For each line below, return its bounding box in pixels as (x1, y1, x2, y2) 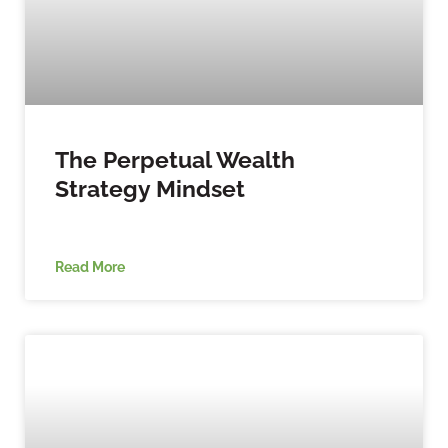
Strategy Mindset (55, 174, 245, 202)
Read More (55, 257, 125, 275)
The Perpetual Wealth (55, 145, 295, 173)
